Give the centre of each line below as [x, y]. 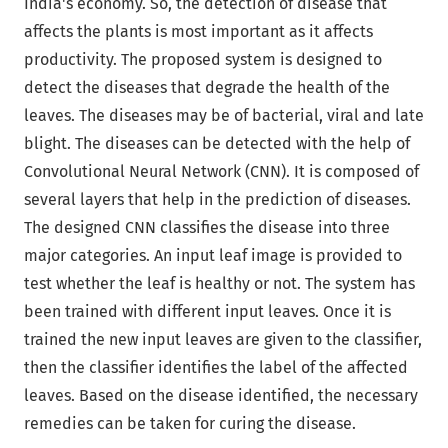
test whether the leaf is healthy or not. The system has [219, 283]
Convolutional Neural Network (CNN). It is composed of [221, 171]
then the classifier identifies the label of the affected [216, 367]
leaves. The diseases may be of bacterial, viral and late [224, 115]
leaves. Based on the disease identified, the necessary [221, 395]
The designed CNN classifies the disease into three [207, 227]
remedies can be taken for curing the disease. [190, 423]
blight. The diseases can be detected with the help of [217, 143]
